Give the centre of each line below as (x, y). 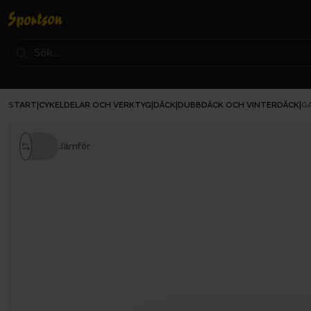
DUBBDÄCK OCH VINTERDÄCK (238, 105)
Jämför (74, 146)
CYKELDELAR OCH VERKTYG (95, 105)
